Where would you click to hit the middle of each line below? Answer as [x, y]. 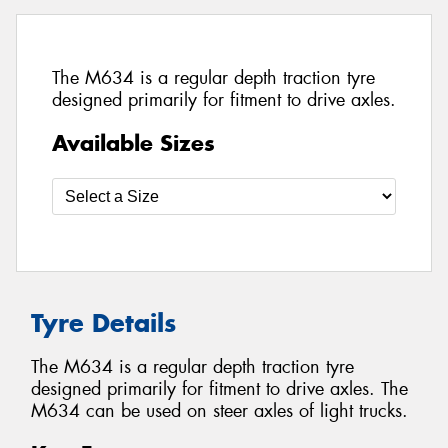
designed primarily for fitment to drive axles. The [219, 389]
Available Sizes [133, 142]
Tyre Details [103, 322]
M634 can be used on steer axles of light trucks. [219, 411]
